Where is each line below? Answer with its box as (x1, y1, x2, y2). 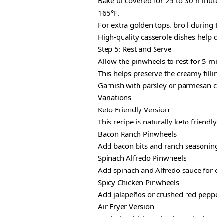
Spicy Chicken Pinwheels (98, 177, 179, 187)
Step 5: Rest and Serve (98, 44, 171, 54)
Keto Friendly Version (98, 105, 169, 115)
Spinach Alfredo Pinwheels (98, 153, 186, 163)
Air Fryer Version (98, 201, 154, 212)
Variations (98, 93, 131, 103)
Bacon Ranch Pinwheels (98, 129, 177, 139)
